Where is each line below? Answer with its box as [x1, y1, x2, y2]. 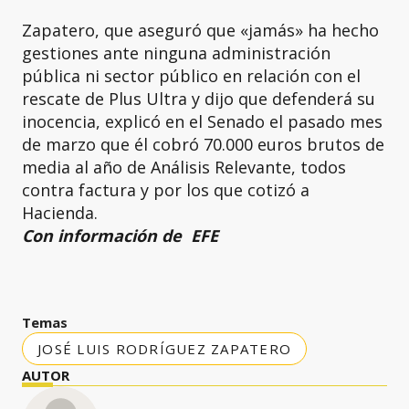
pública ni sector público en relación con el [22, 64, 361, 87]
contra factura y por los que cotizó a [22, 178, 309, 201]
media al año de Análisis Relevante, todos [22, 155, 346, 178]
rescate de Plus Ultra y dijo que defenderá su [22, 87, 375, 110]
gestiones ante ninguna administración [22, 41, 330, 64]
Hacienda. [22, 201, 98, 224]
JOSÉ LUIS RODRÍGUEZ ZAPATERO [37, 339, 291, 358]
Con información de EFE [22, 224, 218, 246]
